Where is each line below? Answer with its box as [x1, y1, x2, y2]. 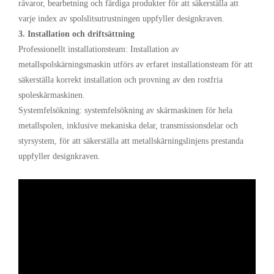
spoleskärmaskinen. [18, 91, 85, 100]
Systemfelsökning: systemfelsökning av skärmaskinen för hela [18, 106, 232, 116]
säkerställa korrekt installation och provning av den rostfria [18, 75, 223, 85]
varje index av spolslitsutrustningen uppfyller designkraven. [18, 14, 224, 24]
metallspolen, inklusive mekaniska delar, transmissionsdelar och [18, 121, 238, 131]
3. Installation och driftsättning [18, 29, 135, 39]
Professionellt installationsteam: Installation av [18, 45, 179, 54]
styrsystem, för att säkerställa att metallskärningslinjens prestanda [18, 136, 243, 146]
